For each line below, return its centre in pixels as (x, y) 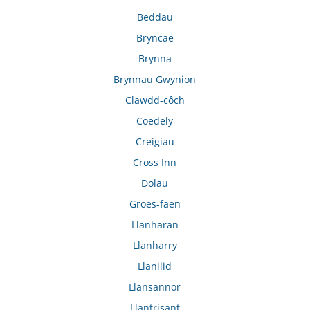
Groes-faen (155, 203)
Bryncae (155, 37)
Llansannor (155, 286)
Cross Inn (155, 162)
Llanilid (155, 266)
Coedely (155, 120)
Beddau (155, 17)
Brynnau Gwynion (155, 79)
